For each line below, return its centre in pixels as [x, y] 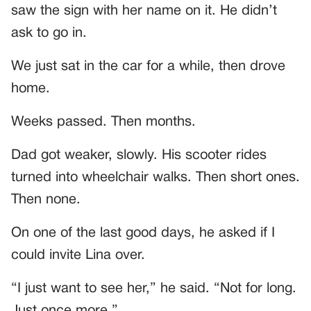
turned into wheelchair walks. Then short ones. [155, 178]
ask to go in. [49, 34]
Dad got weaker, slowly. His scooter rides [139, 156]
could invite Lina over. [78, 256]
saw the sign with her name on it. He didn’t [144, 11]
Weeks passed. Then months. [103, 123]
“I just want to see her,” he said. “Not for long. [154, 289]
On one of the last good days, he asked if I [143, 234]
